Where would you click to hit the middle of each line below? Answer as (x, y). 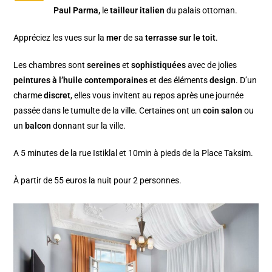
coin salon (224, 110)
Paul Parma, (77, 10)
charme (29, 95)
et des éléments (179, 80)
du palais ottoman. (202, 10)
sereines (104, 65)
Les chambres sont (50, 65)
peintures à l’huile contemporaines (81, 80)
